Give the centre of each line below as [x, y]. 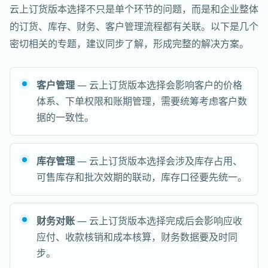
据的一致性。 [65, 117]
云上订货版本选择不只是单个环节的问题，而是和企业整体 [134, 9]
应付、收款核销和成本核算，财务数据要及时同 [137, 237]
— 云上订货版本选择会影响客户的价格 [159, 85]
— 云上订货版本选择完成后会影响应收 [159, 221]
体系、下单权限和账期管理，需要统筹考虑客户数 [142, 101]
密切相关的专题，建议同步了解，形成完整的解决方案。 [129, 44]
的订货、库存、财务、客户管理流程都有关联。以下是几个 [134, 26]
